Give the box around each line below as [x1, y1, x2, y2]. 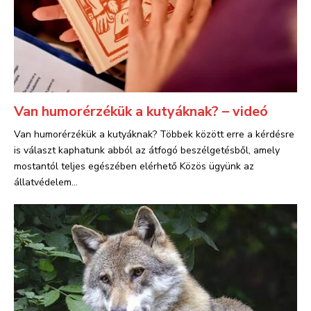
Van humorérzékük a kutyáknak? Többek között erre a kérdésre [14, 128, 294, 141]
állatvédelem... [14, 176, 78, 189]
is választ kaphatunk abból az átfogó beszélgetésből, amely [14, 144, 280, 157]
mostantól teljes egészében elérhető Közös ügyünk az [14, 160, 254, 173]
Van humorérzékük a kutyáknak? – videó [14, 102, 268, 121]
